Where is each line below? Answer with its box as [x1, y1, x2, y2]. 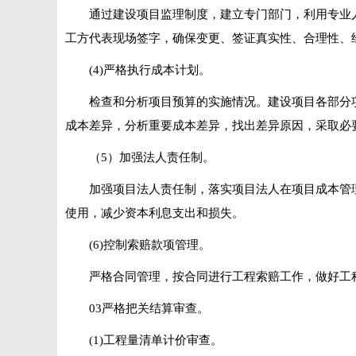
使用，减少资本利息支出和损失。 [65, 207, 244, 219]
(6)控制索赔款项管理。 [89, 238, 211, 251]
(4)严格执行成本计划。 [89, 64, 211, 76]
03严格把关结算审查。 [89, 302, 209, 315]
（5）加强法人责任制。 [89, 151, 215, 164]
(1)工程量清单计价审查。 [89, 334, 222, 346]
